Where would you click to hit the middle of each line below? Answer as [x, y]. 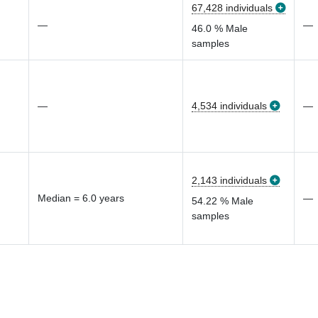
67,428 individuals [232, 8]
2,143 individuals [229, 180]
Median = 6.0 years [81, 198]
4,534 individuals [229, 106]
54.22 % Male [223, 201]
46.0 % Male [220, 28]
